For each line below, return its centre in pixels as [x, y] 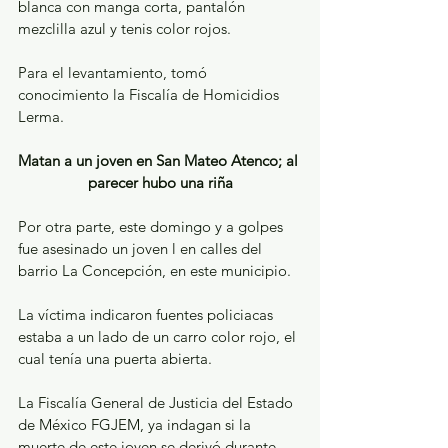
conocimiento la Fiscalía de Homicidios [150, 94]
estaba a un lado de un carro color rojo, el [159, 336]
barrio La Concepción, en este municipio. [154, 270]
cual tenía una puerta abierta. [115, 358]
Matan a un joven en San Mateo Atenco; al [160, 160]
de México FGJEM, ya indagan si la [136, 424]
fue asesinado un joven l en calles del [142, 248]
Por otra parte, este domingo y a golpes [152, 226]
